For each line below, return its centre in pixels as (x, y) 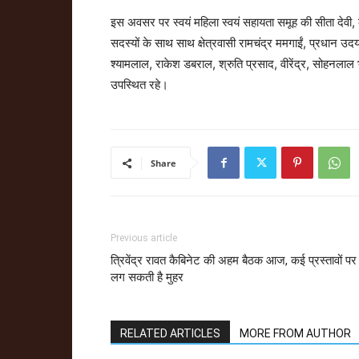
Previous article (144, 238)
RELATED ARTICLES (170, 333)
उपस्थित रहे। (139, 85)
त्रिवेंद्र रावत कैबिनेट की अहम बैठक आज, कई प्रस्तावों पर (234, 260)
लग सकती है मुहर (147, 277)
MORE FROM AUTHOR (295, 333)
